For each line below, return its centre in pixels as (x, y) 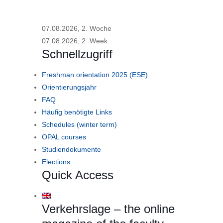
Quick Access (78, 175)
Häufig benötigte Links (77, 112)
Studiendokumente (71, 149)
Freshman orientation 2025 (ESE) (95, 75)
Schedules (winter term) (79, 124)
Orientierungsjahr (69, 87)
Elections (56, 162)
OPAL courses (64, 137)
